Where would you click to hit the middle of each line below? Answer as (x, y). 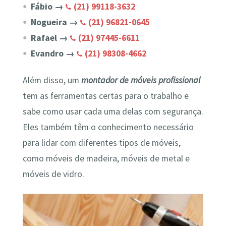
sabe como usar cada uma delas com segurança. (113, 112)
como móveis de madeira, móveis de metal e (106, 159)
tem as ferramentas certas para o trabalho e (105, 96)
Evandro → (52, 54)
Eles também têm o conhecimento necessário (108, 127)
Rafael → (50, 38)
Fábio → (48, 7)
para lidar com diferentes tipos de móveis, (101, 143)
